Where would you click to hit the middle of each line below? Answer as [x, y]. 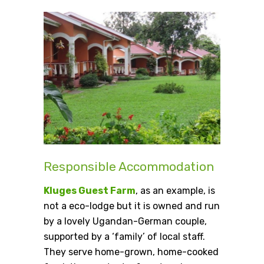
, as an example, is [175, 191]
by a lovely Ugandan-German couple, [125, 222]
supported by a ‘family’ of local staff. [124, 237]
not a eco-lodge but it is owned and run [132, 206]
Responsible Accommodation [129, 167]
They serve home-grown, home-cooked [131, 252]
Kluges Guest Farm [90, 191]
